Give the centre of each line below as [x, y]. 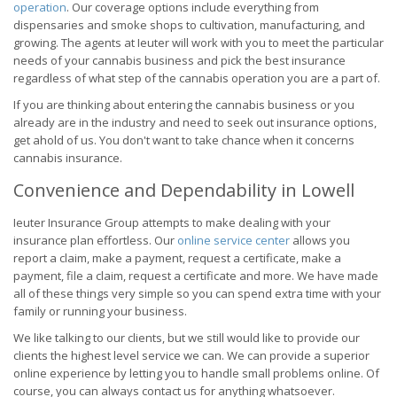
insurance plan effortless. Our [95, 240]
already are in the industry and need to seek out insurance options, [195, 122]
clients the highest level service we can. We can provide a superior [191, 355]
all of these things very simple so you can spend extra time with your [197, 293]
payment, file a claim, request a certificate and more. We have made [196, 276]
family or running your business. [100, 311]
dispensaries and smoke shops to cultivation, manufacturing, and [189, 25]
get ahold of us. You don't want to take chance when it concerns [184, 140]
